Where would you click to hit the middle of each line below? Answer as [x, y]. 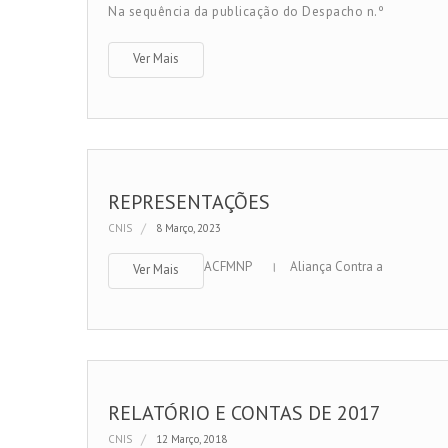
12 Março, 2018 [191, 439]
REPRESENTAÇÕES [189, 202]
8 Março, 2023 [188, 228]
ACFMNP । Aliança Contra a [293, 266]
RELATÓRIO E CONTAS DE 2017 [244, 413]
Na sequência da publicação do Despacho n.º [246, 11]
